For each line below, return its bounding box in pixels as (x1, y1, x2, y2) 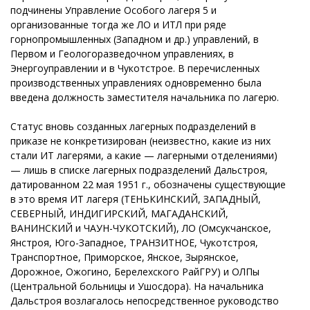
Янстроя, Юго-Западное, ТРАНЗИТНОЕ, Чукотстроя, (10, 235, 258, 249)
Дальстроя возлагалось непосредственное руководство (10, 293, 279, 307)
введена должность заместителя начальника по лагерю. (10, 90, 279, 104)
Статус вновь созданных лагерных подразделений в (10, 119, 256, 133)
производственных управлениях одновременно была (10, 75, 262, 89)
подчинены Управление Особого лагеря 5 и (10, 3, 217, 17)
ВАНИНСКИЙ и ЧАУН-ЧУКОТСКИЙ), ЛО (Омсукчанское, (10, 221, 271, 235)
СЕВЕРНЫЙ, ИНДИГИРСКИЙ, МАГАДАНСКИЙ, (10, 206, 228, 220)
